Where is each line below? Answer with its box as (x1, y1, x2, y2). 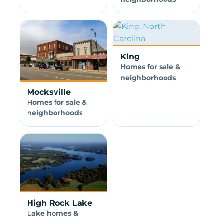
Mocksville (27, 87, 71, 97)
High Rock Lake (27, 198, 92, 208)
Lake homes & (27, 208, 78, 218)
